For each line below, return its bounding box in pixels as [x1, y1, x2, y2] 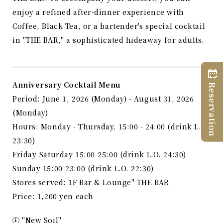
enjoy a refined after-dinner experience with [12, 7, 184, 17]
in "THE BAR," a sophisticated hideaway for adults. [12, 35, 205, 45]
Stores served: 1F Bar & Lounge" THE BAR [12, 177, 169, 188]
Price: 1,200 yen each [12, 191, 94, 202]
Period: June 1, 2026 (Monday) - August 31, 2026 [12, 94, 194, 104]
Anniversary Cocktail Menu [12, 80, 120, 90]
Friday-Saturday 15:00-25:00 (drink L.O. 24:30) [12, 149, 186, 160]
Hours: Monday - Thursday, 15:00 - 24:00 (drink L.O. [12, 121, 209, 132]
